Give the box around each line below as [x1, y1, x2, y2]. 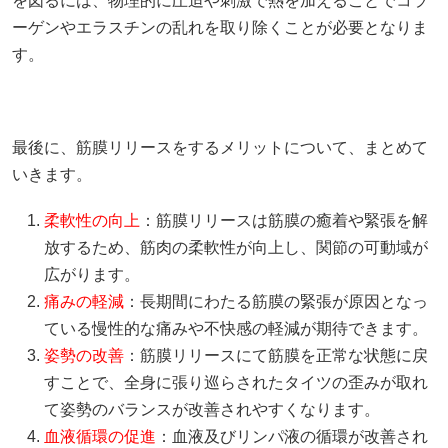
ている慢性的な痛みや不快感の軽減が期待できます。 [44, 319, 428, 337]
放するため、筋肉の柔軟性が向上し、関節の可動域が [44, 238, 428, 256]
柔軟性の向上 [44, 211, 140, 229]
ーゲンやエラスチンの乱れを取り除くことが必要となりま [12, 19, 428, 37]
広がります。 [44, 265, 140, 283]
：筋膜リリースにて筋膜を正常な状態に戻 [124, 346, 428, 364]
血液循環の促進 [44, 427, 156, 445]
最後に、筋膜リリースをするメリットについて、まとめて [12, 138, 428, 156]
